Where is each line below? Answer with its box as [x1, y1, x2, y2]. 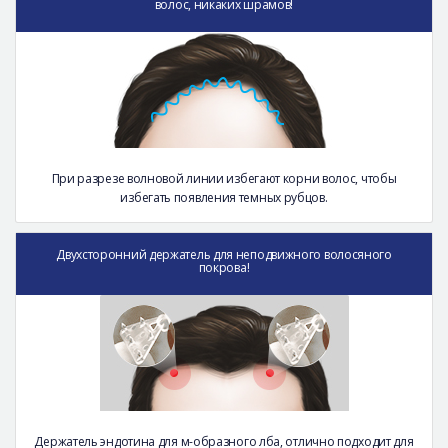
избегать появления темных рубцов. [120, 188, 328, 206]
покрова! [198, 258, 250, 276]
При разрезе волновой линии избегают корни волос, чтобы [51, 169, 397, 187]
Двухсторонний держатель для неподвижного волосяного [56, 245, 392, 263]
